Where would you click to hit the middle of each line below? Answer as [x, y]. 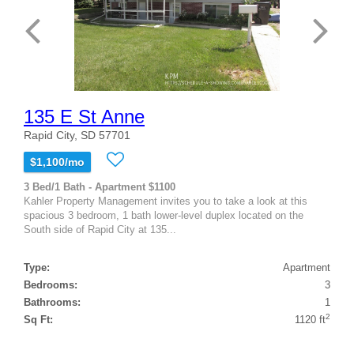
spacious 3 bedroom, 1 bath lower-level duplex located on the [164, 215]
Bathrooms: [52, 302]
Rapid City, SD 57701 [77, 135]
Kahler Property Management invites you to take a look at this [166, 201]
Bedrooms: [51, 284]
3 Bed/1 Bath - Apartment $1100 [100, 186]
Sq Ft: [38, 319]
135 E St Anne [84, 116]
